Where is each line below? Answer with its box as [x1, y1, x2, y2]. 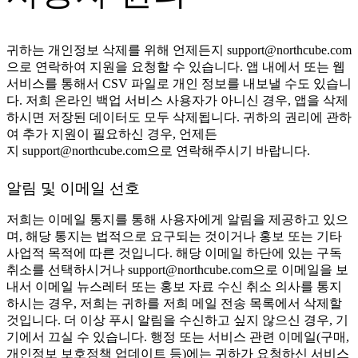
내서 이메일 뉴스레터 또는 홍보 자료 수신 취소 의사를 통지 [6, 280, 342, 294]
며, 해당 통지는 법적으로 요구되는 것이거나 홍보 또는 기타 [6, 229, 342, 244]
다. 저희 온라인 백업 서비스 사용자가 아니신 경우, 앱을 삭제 [6, 93, 348, 107]
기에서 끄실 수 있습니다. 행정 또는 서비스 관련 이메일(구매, [6, 330, 349, 344]
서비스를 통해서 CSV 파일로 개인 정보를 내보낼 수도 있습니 [6, 76, 352, 90]
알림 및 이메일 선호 [6, 180, 140, 197]
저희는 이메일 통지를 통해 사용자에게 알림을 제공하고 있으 [6, 213, 348, 227]
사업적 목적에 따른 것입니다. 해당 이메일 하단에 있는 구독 [6, 246, 342, 261]
